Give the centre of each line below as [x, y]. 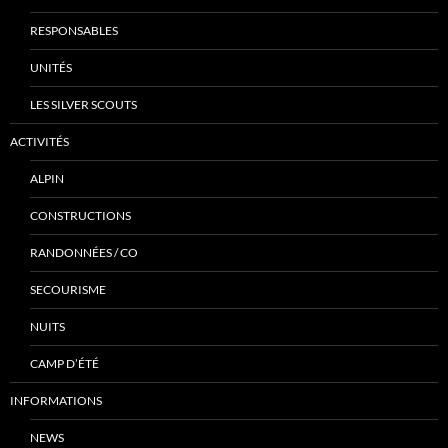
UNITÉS [51, 67]
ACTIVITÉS [39, 141]
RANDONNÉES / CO [84, 252]
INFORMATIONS [56, 400]
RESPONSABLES [74, 30]
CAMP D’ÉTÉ [64, 363]
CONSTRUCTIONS [80, 215]
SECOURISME [68, 289]
